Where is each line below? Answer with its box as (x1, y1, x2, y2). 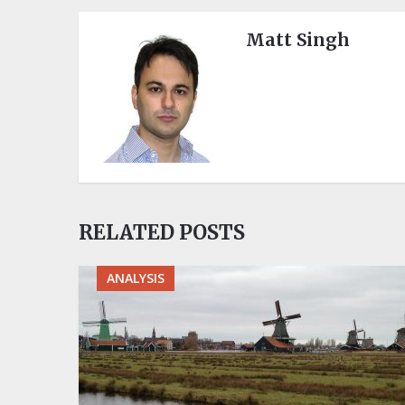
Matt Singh (246, 29, 350, 52)
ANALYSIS (107, 269, 165, 287)
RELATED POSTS (79, 220, 245, 246)
